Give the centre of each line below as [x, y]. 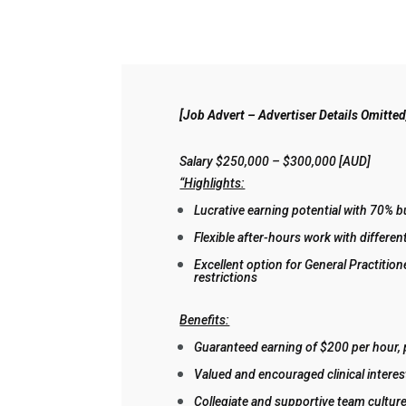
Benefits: [205, 319]
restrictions [226, 277]
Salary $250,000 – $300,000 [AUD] [275, 161]
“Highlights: [213, 183]
